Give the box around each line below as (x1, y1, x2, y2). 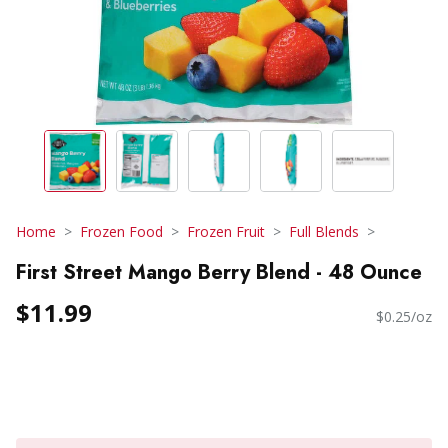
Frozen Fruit (187, 222, 265, 241)
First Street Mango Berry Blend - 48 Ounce (16, 257, 422, 287)
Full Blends (289, 222, 359, 241)
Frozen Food (80, 222, 163, 241)
